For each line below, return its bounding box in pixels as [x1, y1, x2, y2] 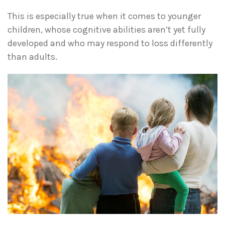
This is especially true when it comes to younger [8, 11, 201, 22]
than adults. [8, 51, 57, 63]
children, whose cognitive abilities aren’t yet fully [8, 24, 205, 36]
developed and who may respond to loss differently [8, 38, 212, 49]
